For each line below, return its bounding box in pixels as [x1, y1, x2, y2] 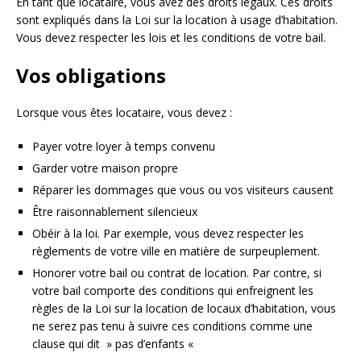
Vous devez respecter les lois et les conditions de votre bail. [16, 30, 326, 46]
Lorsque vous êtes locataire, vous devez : [16, 105, 232, 121]
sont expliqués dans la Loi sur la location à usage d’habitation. [16, 12, 338, 28]
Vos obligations [16, 62, 166, 89]
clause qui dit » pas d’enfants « [32, 336, 197, 352]
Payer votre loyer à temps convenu [32, 139, 215, 155]
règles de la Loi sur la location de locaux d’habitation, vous [32, 301, 336, 317]
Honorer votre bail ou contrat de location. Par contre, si [32, 265, 322, 281]
